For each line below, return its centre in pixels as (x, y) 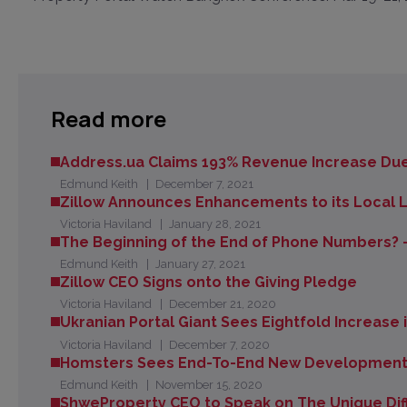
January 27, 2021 (200, 264)
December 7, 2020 (219, 344)
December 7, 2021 (204, 184)
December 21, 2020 (222, 304)
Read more (109, 119)
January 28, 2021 (214, 224)
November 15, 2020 (208, 384)
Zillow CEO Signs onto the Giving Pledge (209, 283)
